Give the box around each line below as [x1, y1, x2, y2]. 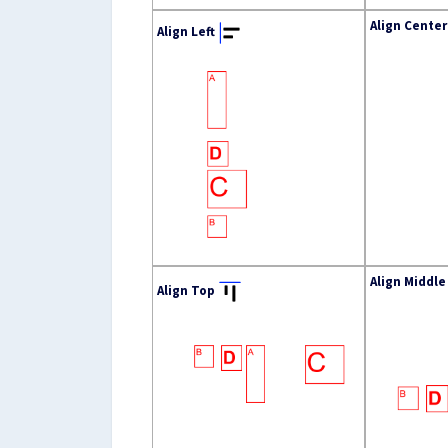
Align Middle [370, 272, 446, 290]
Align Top [157, 281, 215, 299]
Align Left [157, 22, 215, 40]
